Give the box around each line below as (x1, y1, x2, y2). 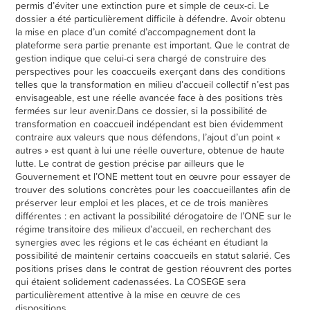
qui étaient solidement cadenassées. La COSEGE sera (15, 275, 246, 289)
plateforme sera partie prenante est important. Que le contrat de (15, 38, 291, 53)
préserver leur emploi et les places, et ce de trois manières (15, 196, 269, 210)
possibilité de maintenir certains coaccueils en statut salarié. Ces (15, 248, 291, 263)
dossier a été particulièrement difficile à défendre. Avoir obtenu (15, 12, 286, 26)
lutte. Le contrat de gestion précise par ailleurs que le (15, 156, 245, 171)
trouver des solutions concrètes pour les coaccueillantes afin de (15, 183, 291, 197)
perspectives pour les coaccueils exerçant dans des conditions (15, 64, 286, 79)
